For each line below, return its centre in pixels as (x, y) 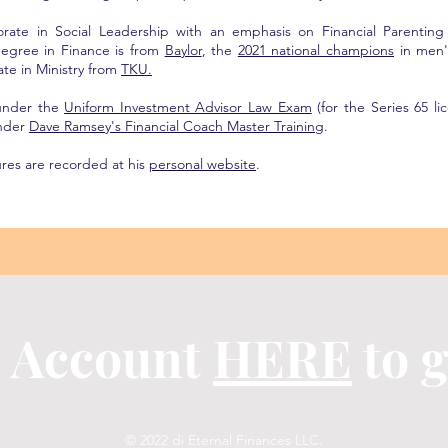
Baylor (183, 50)
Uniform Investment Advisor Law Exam (188, 107)
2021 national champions (316, 50)
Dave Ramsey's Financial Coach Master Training (176, 126)
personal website (202, 164)
